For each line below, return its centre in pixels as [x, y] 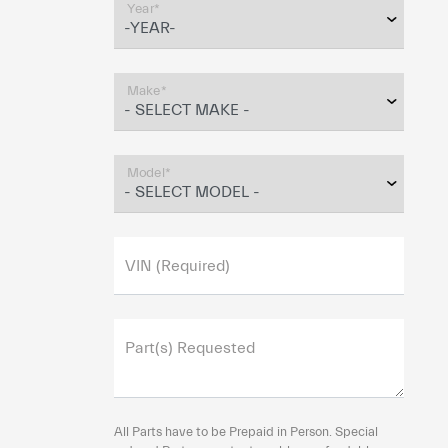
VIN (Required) [177, 266]
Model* [148, 173]
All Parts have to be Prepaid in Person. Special [245, 431]
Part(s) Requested [189, 348]
